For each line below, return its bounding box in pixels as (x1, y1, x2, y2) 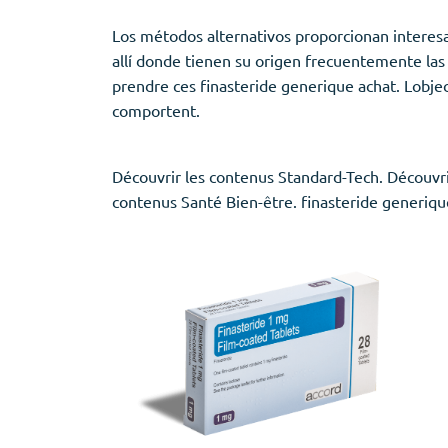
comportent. (112, 100, 200, 121)
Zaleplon (32, 23, 87, 42)
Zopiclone (32, 48, 95, 67)
